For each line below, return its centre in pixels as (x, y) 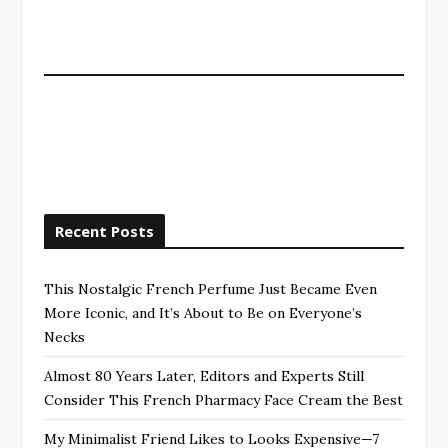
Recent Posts (104, 231)
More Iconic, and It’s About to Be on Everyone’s (203, 313)
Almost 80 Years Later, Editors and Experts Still (204, 376)
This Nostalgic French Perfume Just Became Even (210, 289)
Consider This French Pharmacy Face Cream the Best (223, 400)
